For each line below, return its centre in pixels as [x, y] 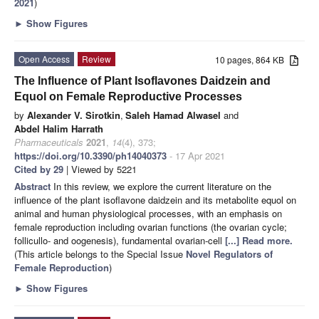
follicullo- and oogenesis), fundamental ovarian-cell [120, 240]
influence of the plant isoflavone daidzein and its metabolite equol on [155, 199]
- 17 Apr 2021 [196, 155]
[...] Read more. [259, 240]
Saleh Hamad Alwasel [173, 115]
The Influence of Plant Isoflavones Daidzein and [142, 80]
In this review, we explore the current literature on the [162, 186]
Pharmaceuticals [49, 142]
